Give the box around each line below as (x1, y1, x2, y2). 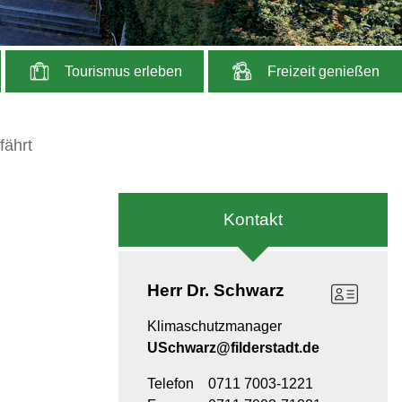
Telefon (147, 375, 194, 391)
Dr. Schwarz (187, 280, 284, 300)
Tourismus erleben (60, 63, 182, 79)
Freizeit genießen (263, 63, 380, 79)
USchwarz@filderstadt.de (147, 339, 319, 355)
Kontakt (223, 209, 283, 229)
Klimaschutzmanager (147, 318, 282, 334)
